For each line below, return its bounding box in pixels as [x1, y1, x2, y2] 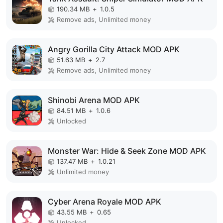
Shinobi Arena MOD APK [48, 95, 140, 106]
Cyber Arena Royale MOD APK [48, 197, 161, 207]
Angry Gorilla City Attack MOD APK [48, 44, 180, 55]
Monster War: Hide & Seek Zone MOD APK [48, 146, 206, 156]
